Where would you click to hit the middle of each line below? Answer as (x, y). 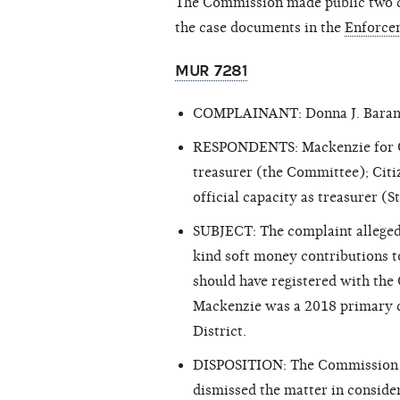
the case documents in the (260, 28)
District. (220, 332)
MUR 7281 (211, 71)
